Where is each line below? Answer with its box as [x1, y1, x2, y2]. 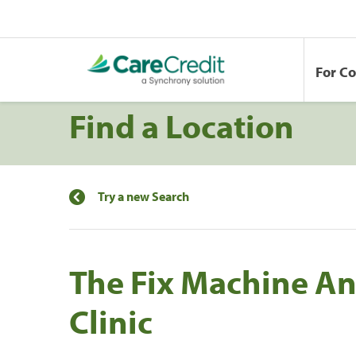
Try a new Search [98, 188, 189, 204]
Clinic [69, 299, 153, 342]
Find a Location [69, 103, 294, 147]
